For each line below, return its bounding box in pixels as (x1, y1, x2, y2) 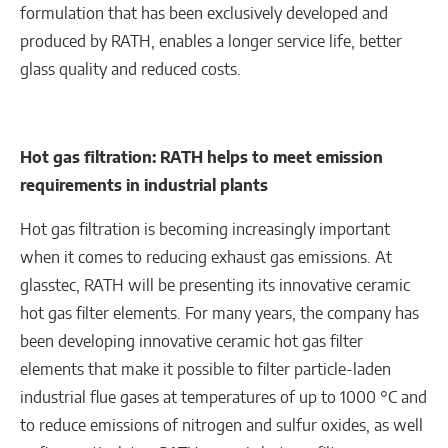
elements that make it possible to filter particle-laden (20, 359, 391, 380)
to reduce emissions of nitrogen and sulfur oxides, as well (20, 415, 423, 436)
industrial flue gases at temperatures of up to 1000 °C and (20, 387, 427, 408)
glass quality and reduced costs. (20, 59, 245, 80)
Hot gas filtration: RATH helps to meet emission (20, 147, 383, 168)
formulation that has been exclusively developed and (20, 3, 388, 24)
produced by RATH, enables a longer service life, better (20, 31, 402, 52)
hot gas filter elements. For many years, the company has (20, 303, 419, 324)
